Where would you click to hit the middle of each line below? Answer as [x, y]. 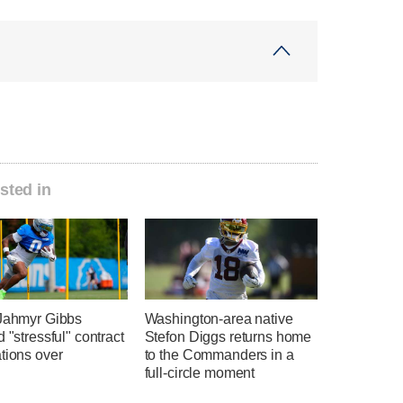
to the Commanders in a [219, 355]
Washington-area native [219, 319]
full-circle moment [200, 373]
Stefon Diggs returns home [228, 337]
